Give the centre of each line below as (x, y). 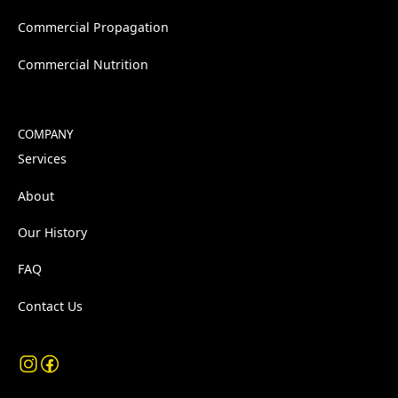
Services (42, 159)
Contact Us (50, 306)
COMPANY (45, 135)
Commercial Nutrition (83, 64)
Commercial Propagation (93, 28)
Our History (52, 232)
